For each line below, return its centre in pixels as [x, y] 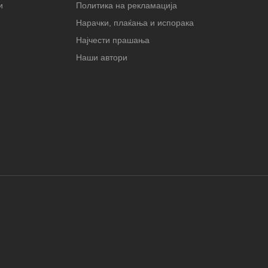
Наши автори [102, 58]
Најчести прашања [113, 40]
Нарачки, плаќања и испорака [135, 23]
